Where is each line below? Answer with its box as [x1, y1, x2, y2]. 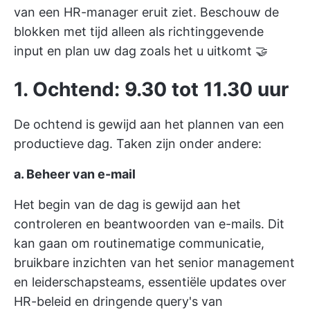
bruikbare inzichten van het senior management [14, 255, 295, 270]
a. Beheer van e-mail [14, 167, 136, 181]
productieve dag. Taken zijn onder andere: [14, 136, 262, 151]
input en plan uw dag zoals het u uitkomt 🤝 [14, 44, 268, 58]
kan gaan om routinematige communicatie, [14, 236, 264, 250]
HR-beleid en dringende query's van [14, 294, 223, 309]
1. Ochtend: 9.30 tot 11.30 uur [14, 77, 289, 101]
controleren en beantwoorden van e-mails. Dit [14, 217, 284, 231]
